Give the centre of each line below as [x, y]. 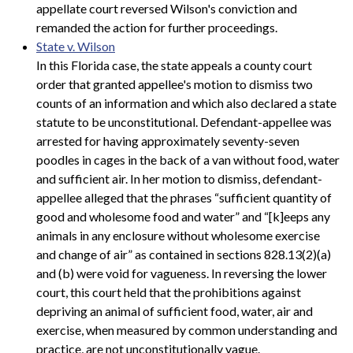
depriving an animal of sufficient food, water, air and [175, 310]
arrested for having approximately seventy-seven [168, 140]
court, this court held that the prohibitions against [169, 292]
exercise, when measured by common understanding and [187, 329]
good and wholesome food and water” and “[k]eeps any [183, 216]
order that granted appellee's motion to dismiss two [175, 84]
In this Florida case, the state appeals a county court [174, 65]
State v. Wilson [76, 46]
